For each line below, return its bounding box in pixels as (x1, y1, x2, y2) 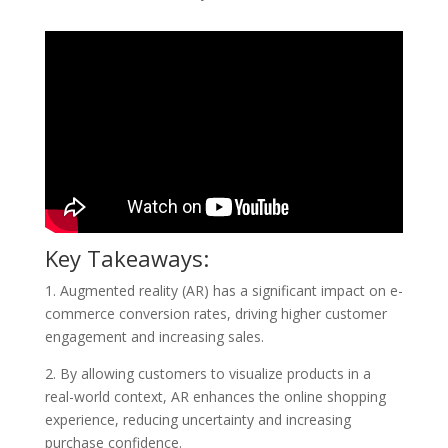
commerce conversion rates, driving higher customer (44, 303, 387, 323)
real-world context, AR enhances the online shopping (44, 386, 386, 406)
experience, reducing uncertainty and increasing (44, 409, 351, 429)
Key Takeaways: (44, 242, 209, 273)
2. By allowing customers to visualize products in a (44, 363, 371, 383)
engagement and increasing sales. (44, 326, 264, 346)
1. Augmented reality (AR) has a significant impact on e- (44, 280, 403, 300)
